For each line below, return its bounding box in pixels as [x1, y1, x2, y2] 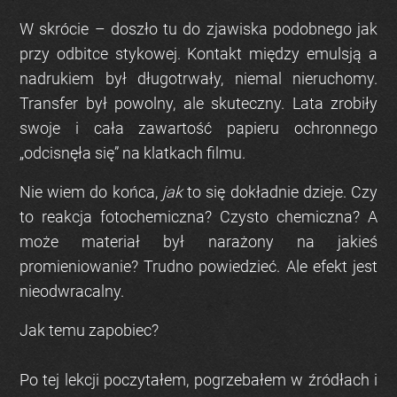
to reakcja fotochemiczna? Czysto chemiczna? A [19, 207, 378, 227]
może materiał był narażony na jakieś [19, 232, 378, 252]
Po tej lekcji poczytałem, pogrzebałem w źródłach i [19, 370, 378, 390]
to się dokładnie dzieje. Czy [182, 183, 378, 202]
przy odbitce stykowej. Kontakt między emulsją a [19, 44, 378, 64]
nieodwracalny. [19, 282, 124, 301]
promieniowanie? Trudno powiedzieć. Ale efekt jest [19, 257, 378, 276]
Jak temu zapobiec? [19, 321, 159, 340]
